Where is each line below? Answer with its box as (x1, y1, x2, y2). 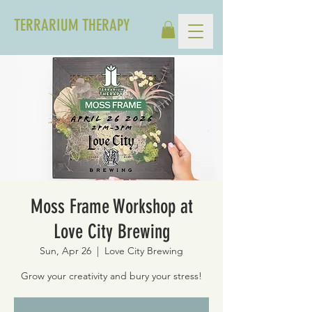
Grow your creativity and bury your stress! (21, 270, 202, 283)
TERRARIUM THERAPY (14, 16, 130, 35)
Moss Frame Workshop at (30, 195, 193, 219)
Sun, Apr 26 (40, 244, 91, 258)
